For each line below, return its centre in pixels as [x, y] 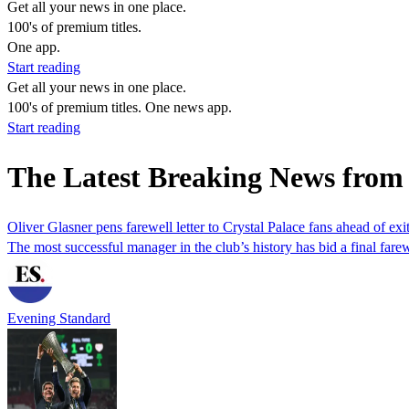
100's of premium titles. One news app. [120, 107]
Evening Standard [59, 318]
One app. [34, 47]
